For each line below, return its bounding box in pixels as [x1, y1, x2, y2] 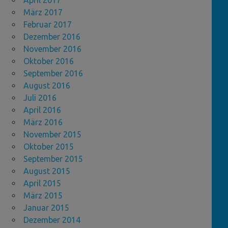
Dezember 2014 [23, 215, 80, 225]
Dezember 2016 [23, 32, 80, 42]
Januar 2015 [23, 203, 69, 213]
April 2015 [23, 179, 61, 188]
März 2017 [23, 8, 63, 17]
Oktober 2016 [23, 56, 74, 66]
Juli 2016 [23, 93, 56, 103]
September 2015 [23, 154, 83, 164]
